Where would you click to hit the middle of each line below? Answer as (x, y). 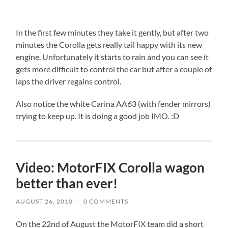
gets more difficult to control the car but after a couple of (114, 69)
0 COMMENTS (106, 202)
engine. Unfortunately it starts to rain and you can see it (112, 57)
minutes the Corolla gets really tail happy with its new (109, 45)
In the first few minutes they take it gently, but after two (112, 33)
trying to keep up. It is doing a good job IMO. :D (98, 116)
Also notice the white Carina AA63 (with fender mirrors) (113, 104)
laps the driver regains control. (69, 81)
